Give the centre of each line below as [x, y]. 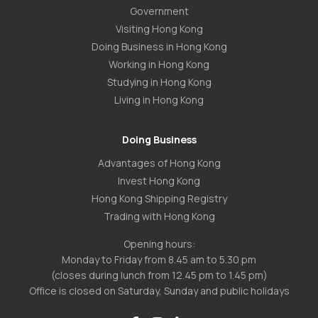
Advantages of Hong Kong [159, 163]
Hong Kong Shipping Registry [159, 198]
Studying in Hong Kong [159, 82]
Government [159, 11]
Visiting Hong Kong [159, 29]
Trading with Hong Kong [159, 216]
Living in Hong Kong [159, 100]
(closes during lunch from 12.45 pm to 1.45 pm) [159, 275]
